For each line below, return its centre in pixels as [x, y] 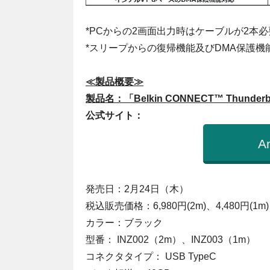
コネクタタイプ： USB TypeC [151, 257]
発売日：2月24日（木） [137, 189]
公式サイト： [116, 116]
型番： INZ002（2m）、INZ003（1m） [171, 240]
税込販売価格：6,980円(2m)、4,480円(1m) [177, 206]
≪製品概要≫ [115, 82]
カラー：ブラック [124, 223]
